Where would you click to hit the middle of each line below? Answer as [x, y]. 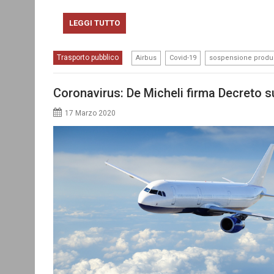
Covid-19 [183, 57]
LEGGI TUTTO [94, 23]
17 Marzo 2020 [90, 113]
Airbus [146, 57]
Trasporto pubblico [88, 57]
